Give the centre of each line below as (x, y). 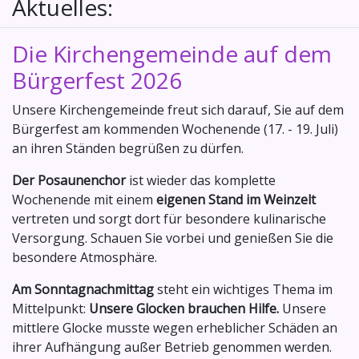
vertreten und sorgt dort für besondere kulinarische (169, 219)
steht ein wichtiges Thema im (243, 290)
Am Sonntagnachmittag (83, 290)
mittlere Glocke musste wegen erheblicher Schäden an (175, 328)
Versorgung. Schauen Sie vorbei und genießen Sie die (173, 238)
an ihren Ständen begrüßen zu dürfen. (128, 149)
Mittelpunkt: (50, 309)
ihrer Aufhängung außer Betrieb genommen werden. (172, 347)
